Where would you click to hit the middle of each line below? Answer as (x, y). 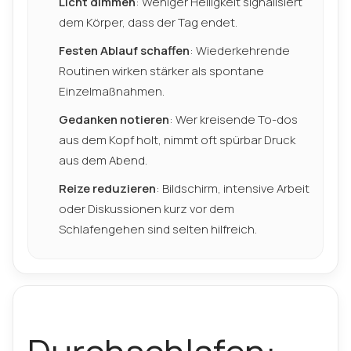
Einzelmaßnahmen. (112, 91)
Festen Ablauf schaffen (124, 51)
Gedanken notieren (114, 119)
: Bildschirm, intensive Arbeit (233, 188)
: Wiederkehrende (240, 51)
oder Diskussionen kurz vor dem (147, 209)
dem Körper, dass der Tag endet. (148, 22)
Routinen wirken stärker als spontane (161, 71)
